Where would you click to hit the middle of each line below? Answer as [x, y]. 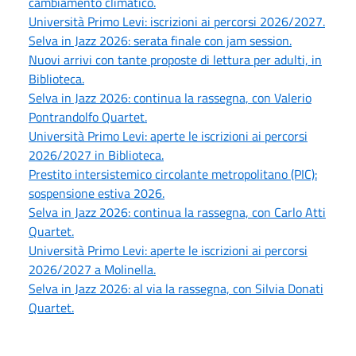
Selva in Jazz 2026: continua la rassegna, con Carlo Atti [177, 212]
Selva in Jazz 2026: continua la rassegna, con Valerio [170, 97]
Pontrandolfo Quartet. [88, 116]
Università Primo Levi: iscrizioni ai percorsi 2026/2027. [177, 21]
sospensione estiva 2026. [97, 193]
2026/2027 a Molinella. [92, 269]
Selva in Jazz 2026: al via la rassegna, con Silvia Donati [176, 288]
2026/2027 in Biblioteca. [96, 155]
